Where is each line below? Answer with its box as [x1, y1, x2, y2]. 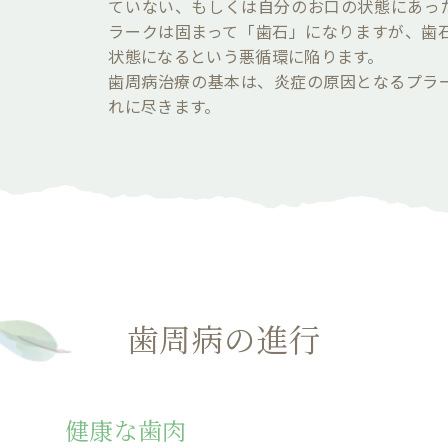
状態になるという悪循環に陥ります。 [108, 44, 384, 68]
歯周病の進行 [127, 323, 321, 359]
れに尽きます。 [108, 94, 221, 118]
